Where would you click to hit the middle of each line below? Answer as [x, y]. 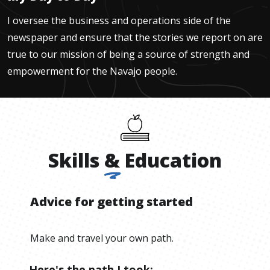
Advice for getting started [111, 201]
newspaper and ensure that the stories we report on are [135, 37]
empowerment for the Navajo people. [92, 71]
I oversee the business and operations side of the [119, 20]
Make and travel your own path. [102, 238]
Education [173, 160]
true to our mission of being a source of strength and [128, 54]
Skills [74, 160]
